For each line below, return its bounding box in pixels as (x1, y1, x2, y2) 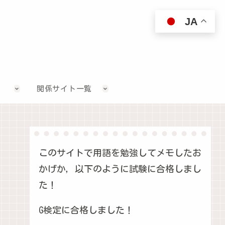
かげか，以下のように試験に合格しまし (39, 164, 202, 173)
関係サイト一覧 (36, 84, 92, 92)
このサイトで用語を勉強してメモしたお (39, 148, 202, 157)
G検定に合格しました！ (39, 205, 134, 214)
